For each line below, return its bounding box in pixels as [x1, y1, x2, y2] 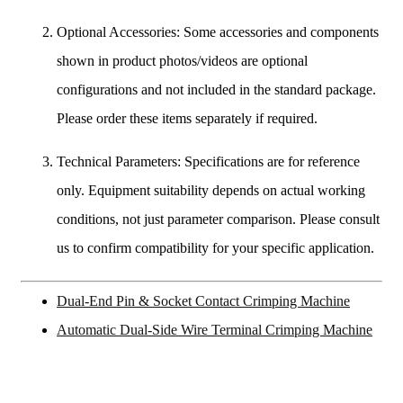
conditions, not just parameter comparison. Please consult [57, 211, 380, 228]
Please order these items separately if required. [57, 111, 318, 127]
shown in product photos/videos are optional [57, 53, 308, 69]
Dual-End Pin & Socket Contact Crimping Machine [57, 293, 350, 309]
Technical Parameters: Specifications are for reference [57, 154, 360, 170]
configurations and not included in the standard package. [57, 82, 376, 98]
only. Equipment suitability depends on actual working [57, 183, 365, 199]
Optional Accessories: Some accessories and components [57, 24, 379, 40]
